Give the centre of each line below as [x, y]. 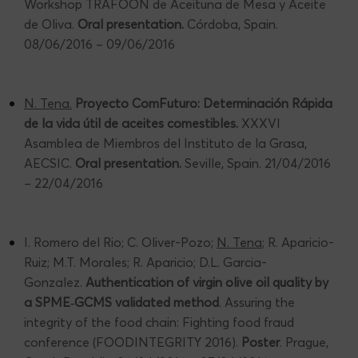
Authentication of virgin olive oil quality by [207, 282]
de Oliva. [51, 24]
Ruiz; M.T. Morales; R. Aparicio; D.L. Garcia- [145, 262]
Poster [261, 342]
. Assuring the [257, 302]
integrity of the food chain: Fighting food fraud [159, 322]
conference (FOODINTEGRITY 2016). [133, 342]
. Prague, [304, 342]
